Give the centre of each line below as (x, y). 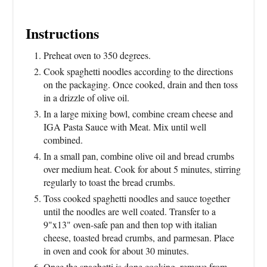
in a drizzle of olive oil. (86, 97)
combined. (63, 139)
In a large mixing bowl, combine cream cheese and (138, 113)
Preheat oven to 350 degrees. (97, 55)
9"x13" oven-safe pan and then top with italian (130, 224)
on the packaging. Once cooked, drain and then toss (141, 84)
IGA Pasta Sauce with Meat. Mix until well (125, 126)
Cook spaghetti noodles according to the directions (138, 71)
